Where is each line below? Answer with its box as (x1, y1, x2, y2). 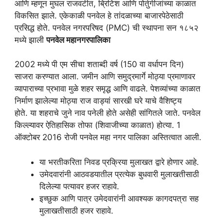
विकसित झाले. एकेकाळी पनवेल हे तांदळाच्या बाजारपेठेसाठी (15, 10, 183, 20)
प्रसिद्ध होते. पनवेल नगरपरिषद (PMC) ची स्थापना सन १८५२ (15, 22, 199, 33)
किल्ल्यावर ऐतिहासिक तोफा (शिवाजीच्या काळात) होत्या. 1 (15, 120, 181, 130)
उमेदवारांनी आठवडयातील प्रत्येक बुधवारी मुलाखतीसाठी (39, 169, 199, 179)
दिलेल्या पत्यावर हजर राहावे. (39, 181, 119, 191)
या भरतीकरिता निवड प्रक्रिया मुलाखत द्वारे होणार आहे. (39, 157, 199, 167)
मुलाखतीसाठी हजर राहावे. (39, 205, 113, 216)
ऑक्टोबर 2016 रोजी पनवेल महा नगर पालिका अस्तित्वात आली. (15, 132, 201, 143)
